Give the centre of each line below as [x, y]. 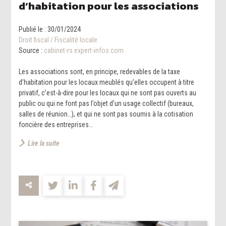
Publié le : [33, 29]
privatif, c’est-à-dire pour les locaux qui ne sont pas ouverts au [108, 93]
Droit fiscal [34, 40]
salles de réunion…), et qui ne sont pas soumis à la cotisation [106, 114]
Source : [32, 50]
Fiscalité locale [76, 40]
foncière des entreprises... [56, 124]
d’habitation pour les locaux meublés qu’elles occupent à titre [107, 82]
